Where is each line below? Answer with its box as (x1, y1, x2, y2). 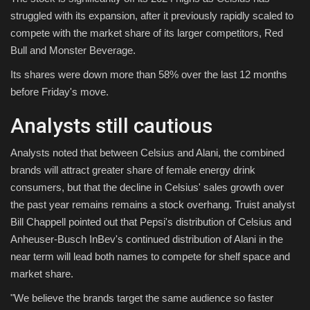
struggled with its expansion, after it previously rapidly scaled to (10, 9, 293, 21)
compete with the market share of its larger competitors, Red (10, 26, 283, 39)
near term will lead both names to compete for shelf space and (10, 250, 290, 262)
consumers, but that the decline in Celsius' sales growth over (10, 181, 284, 193)
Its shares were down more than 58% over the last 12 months (10, 68, 287, 80)
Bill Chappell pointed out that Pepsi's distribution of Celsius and (10, 215, 291, 228)
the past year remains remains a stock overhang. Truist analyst (10, 198, 295, 210)
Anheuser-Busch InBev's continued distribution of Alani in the (10, 232, 283, 245)
